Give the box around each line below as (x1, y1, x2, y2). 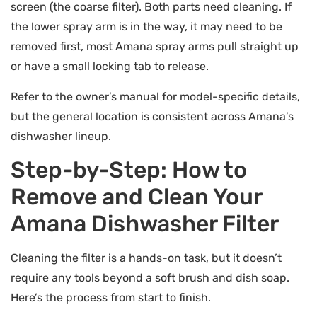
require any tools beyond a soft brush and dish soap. (11, 271, 289, 285)
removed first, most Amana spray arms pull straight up (11, 40, 299, 54)
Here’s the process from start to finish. (11, 291, 211, 305)
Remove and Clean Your (11, 183, 262, 211)
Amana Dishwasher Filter (11, 210, 279, 238)
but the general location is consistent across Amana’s (11, 109, 294, 123)
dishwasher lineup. (11, 129, 111, 143)
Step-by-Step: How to (11, 156, 247, 184)
